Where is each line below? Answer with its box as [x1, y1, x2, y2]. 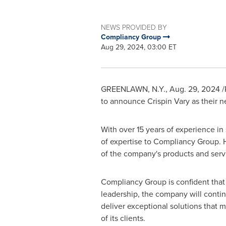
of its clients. [100, 212, 145, 224]
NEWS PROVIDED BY [100, 22, 167, 32]
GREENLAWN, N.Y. [100, 83, 165, 95]
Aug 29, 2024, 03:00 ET [100, 42, 177, 52]
